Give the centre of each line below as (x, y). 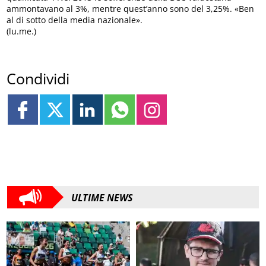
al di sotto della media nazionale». (75, 20)
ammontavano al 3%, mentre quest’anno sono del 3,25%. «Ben (131, 8)
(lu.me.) (22, 31)
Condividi (38, 78)
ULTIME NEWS (102, 198)
